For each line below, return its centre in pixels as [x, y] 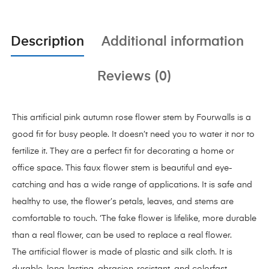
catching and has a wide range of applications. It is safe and [132, 185]
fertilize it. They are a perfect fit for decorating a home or [123, 151]
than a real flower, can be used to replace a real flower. [122, 235]
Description [47, 42]
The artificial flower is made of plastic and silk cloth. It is [122, 252]
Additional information [172, 42]
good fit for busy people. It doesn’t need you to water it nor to [133, 134]
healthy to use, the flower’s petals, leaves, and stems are [123, 201]
